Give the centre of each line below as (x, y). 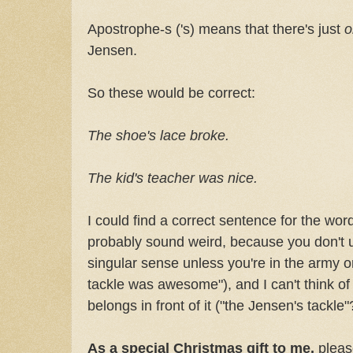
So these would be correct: (171, 92)
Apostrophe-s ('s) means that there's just (216, 28)
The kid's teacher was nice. (173, 177)
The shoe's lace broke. (158, 135)
